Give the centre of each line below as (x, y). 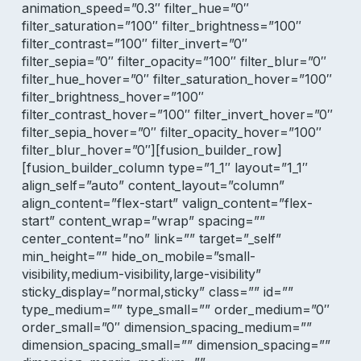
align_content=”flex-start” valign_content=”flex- (167, 203)
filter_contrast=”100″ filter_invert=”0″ (134, 44)
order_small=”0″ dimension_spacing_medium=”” (166, 327)
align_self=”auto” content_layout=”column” (153, 185)
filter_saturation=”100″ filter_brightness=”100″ (161, 26)
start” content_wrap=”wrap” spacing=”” (143, 221)
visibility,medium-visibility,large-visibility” (141, 274)
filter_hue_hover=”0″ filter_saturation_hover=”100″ (176, 79)
